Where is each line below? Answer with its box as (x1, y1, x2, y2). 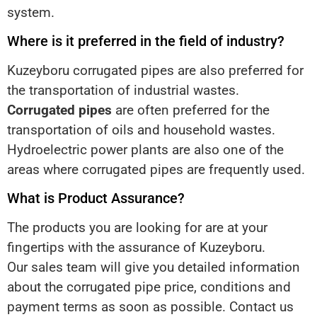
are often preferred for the (112, 102, 270, 119)
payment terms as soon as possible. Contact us (7, 299, 294, 316)
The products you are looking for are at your (7, 219, 267, 236)
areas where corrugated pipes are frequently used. (7, 161, 305, 178)
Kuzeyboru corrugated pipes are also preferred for (7, 62, 304, 79)
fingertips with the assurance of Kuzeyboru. (7, 239, 265, 256)
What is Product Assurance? (7, 190, 185, 207)
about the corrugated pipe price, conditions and (7, 279, 291, 296)
